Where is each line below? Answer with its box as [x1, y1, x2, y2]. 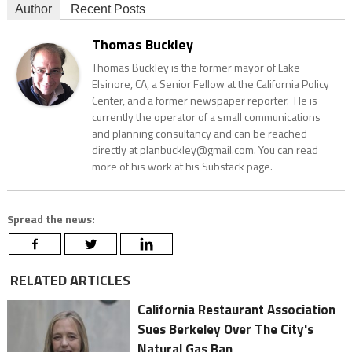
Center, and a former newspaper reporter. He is [91, 92, 317, 109]
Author [14, 2, 52, 16]
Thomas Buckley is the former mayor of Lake [91, 59, 300, 76]
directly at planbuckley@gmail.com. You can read [91, 141, 318, 159]
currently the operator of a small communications [91, 108, 321, 126]
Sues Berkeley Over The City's [137, 319, 314, 340]
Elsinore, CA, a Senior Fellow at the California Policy [91, 75, 329, 93]
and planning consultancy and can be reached [91, 125, 307, 142]
